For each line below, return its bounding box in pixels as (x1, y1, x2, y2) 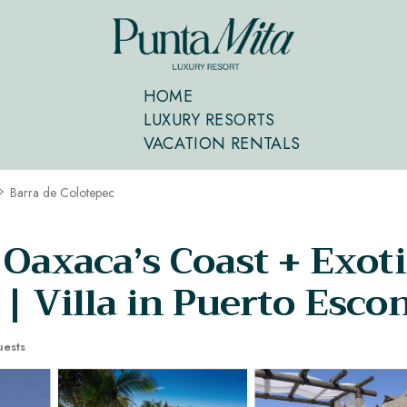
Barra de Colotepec (10, 184, 114, 203)
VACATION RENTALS (143, 132, 301, 156)
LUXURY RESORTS (143, 108, 275, 133)
